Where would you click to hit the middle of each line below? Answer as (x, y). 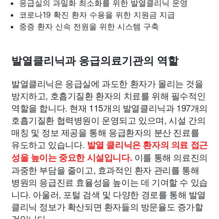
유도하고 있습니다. (49, 144)
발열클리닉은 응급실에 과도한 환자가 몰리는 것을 (107, 83)
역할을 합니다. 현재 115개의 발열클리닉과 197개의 (109, 108)
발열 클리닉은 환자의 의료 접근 (147, 145)
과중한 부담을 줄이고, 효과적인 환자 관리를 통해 (105, 170)
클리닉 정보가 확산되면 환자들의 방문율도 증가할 (107, 206)
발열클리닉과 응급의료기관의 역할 (95, 61)
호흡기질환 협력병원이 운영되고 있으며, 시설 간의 (109, 120)
